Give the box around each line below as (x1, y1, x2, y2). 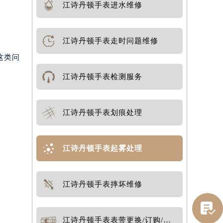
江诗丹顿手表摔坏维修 (63, 189, 143, 197)
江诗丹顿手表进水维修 (63, 10, 143, 18)
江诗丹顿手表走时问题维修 (63, 46, 159, 54)
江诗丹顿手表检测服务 (63, 82, 143, 90)
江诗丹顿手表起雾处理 (63, 153, 143, 161)
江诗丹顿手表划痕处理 (63, 117, 143, 125)
